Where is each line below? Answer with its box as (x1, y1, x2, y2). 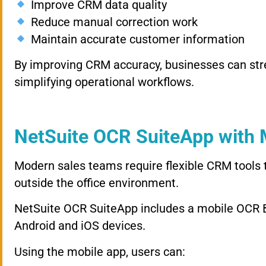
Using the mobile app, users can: (14, 244, 185, 259)
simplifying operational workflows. (14, 75, 194, 90)
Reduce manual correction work (27, 14, 198, 29)
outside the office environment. (14, 175, 179, 190)
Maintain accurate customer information (27, 31, 245, 46)
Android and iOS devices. (14, 218, 145, 233)
